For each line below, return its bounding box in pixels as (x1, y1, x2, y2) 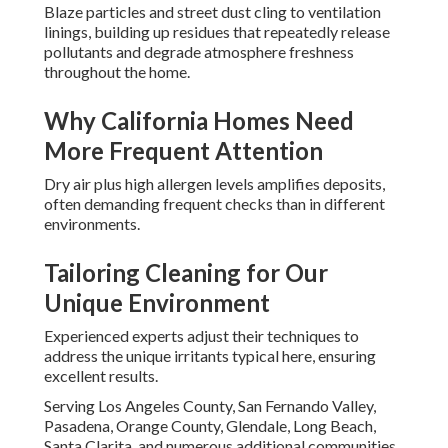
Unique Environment (44, 288, 270, 318)
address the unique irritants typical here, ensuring (44, 346, 376, 366)
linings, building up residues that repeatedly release (44, 22, 390, 42)
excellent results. (44, 366, 158, 386)
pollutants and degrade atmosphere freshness (44, 42, 354, 62)
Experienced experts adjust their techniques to (44, 326, 359, 346)
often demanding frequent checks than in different (44, 194, 385, 214)
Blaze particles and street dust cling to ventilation (44, 2, 381, 22)
